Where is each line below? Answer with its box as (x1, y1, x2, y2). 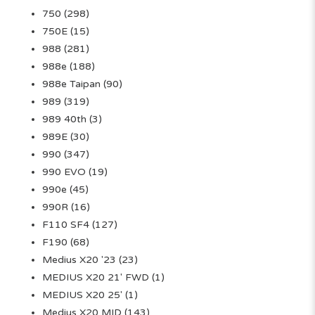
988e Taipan (42, 77, 101, 90)
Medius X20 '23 (42, 253, 116, 266)
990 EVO (42, 165, 86, 178)
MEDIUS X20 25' (42, 288, 122, 301)
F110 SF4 (42, 218, 89, 231)
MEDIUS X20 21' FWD (42, 271, 149, 283)
